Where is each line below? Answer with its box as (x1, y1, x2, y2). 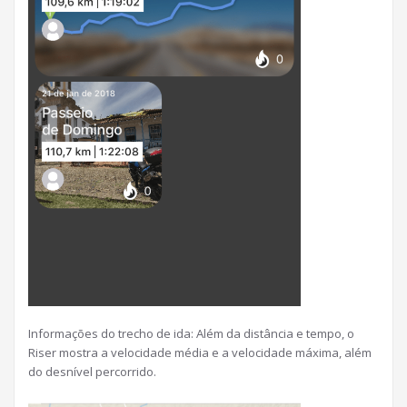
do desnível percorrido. (28, 362, 156, 380)
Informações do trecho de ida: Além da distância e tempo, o (28, 324, 354, 342)
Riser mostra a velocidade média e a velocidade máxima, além (28, 343, 372, 361)
